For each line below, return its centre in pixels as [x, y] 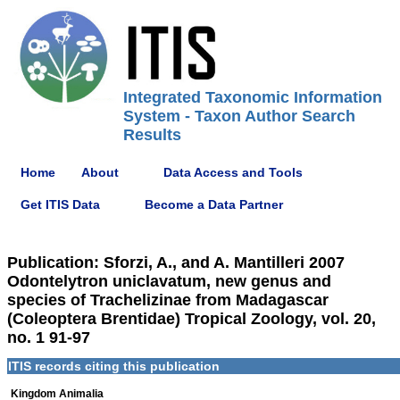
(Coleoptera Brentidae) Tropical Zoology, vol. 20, [192, 319]
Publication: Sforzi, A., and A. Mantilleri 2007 [176, 262]
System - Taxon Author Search [239, 116]
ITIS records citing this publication [114, 366]
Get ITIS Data [60, 204]
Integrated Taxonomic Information [253, 97]
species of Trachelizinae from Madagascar [168, 300]
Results [152, 135]
